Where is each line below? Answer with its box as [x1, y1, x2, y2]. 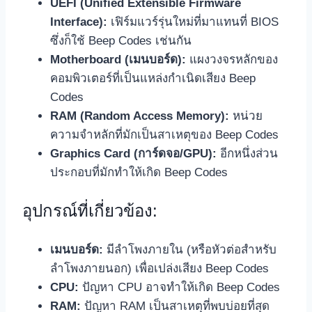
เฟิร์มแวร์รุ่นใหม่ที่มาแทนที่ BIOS [107, 15, 279, 29]
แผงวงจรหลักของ [186, 53, 278, 67]
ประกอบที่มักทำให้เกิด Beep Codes [50, 166, 228, 180]
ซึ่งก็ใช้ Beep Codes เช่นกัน [50, 34, 192, 48]
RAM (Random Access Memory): [50, 109, 229, 123]
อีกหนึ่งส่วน [217, 147, 278, 161]
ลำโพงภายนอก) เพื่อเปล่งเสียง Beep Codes [50, 262, 269, 276]
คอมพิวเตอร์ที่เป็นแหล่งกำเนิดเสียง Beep [50, 72, 256, 86]
